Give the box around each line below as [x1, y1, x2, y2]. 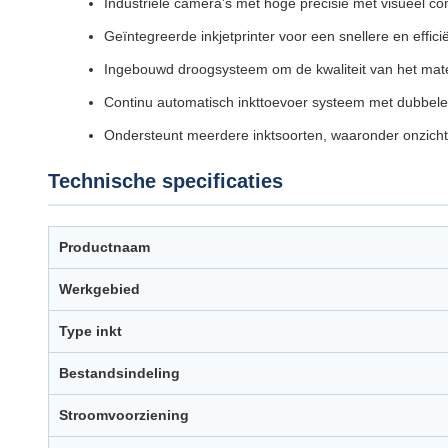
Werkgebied [59, 281, 140, 297]
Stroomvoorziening [59, 407, 189, 423]
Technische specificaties [48, 170, 283, 192]
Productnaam [59, 239, 150, 255]
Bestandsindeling [59, 365, 180, 381]
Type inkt [59, 323, 122, 339]
